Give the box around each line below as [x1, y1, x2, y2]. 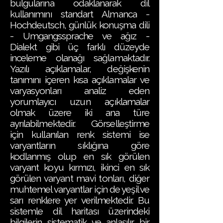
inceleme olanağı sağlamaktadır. [10, 52, 149, 63]
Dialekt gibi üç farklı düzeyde [10, 41, 149, 52]
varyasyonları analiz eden [10, 85, 149, 96]
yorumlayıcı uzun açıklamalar [10, 96, 149, 107]
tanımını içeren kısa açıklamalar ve [10, 74, 149, 85]
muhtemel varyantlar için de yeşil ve [10, 184, 149, 195]
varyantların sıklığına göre [10, 140, 149, 151]
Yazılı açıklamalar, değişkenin [10, 63, 149, 74]
